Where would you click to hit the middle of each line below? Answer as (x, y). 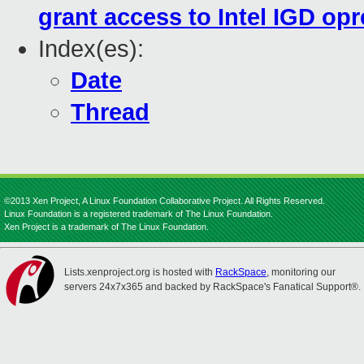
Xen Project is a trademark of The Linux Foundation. (106, 227)
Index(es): (91, 49)
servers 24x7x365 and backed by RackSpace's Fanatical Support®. (212, 287)
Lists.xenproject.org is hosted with (140, 272)
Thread (110, 113)
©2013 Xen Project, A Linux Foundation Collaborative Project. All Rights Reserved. (165, 201)
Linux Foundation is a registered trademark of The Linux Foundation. (139, 214)
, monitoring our (301, 272)
